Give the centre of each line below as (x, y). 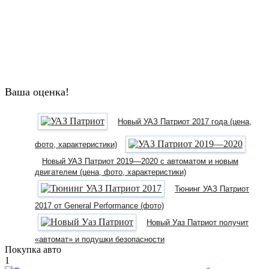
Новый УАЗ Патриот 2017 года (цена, (185, 121)
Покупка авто (33, 249)
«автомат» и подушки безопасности (100, 239)
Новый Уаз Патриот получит (198, 222)
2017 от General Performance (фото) (99, 205)
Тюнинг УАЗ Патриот (212, 189)
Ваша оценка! (37, 92)
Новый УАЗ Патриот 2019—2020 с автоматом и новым (140, 161)
